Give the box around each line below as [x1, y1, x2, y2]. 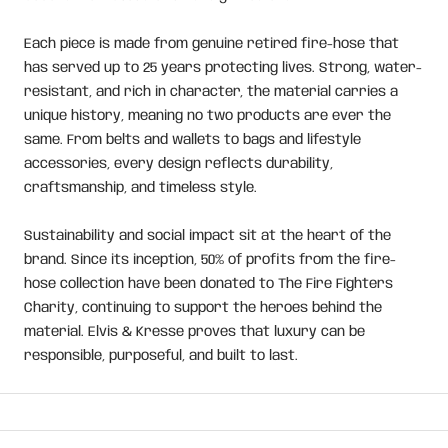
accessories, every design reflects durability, [24, 156, 333, 171]
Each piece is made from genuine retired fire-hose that [24, 36, 399, 51]
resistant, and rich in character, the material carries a [24, 84, 398, 99]
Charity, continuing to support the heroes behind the [24, 300, 382, 315]
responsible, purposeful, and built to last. [24, 348, 298, 363]
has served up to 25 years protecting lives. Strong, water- [24, 60, 422, 75]
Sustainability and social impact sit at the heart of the [24, 228, 391, 243]
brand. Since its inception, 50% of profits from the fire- [24, 252, 396, 267]
